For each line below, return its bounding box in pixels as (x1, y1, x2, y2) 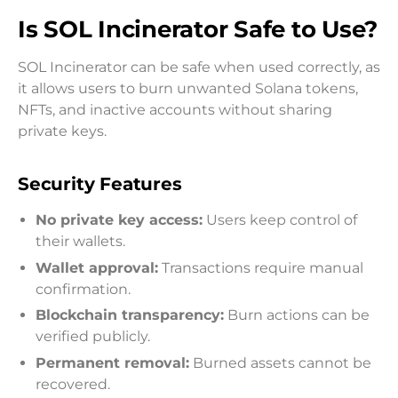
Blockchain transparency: (36, 306, 224, 324)
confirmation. (36, 280, 131, 298)
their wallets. (36, 233, 125, 251)
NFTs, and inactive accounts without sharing (18, 101, 332, 119)
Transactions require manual (158, 259, 363, 276)
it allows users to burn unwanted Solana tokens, (18, 80, 358, 98)
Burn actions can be (224, 306, 370, 324)
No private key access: (36, 211, 203, 229)
